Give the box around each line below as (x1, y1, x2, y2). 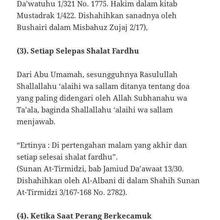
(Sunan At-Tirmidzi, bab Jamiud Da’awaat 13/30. (17, 164, 184, 174)
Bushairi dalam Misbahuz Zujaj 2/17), (17, 22, 148, 32)
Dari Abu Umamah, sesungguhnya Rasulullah (17, 69, 178, 80)
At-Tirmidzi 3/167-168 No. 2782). (17, 187, 128, 197)
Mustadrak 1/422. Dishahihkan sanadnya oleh (17, 10, 177, 21)
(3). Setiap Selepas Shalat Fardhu (17, 46, 139, 56)
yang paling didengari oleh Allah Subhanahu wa (17, 93, 188, 103)
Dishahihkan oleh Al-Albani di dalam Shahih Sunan (17, 175, 200, 186)
